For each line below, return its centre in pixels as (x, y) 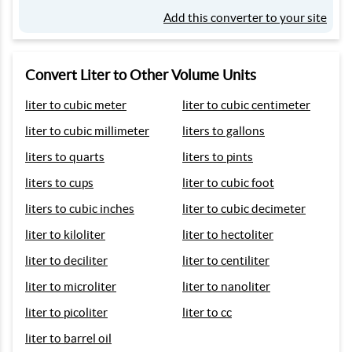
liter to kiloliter (65, 235)
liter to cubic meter (76, 105)
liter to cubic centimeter (246, 105)
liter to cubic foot (228, 183)
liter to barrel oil (68, 338)
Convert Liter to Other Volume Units (141, 75)
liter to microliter (71, 286)
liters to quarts (65, 157)
